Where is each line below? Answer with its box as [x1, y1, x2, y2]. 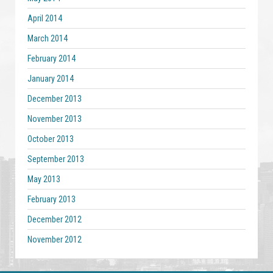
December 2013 [27, 94, 82, 104]
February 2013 [27, 194, 76, 204]
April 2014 [27, 13, 62, 23]
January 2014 [27, 74, 74, 83]
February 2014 [27, 54, 76, 63]
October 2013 [27, 134, 74, 144]
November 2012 [27, 235, 82, 244]
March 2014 [27, 34, 68, 43]
